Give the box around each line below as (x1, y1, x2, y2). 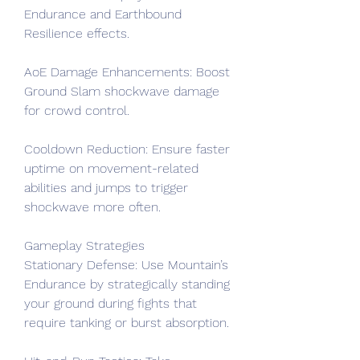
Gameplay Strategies (24, 238, 145, 253)
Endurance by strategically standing (24, 276, 230, 292)
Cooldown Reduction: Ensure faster (24, 141, 230, 157)
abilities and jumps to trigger (24, 180, 188, 195)
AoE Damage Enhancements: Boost (24, 64, 230, 80)
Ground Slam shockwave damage (24, 84, 219, 99)
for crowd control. (24, 103, 129, 118)
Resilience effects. (24, 26, 129, 41)
